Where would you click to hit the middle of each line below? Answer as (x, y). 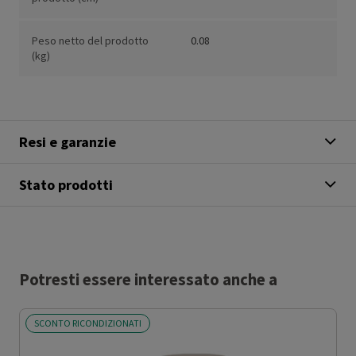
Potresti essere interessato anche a (148, 280)
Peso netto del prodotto (90, 41)
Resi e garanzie (68, 142)
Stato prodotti (66, 185)
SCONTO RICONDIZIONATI (88, 323)
